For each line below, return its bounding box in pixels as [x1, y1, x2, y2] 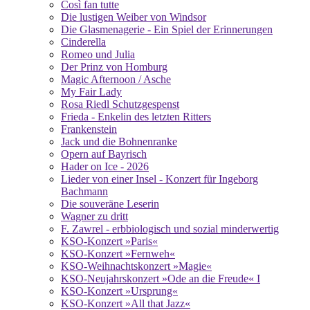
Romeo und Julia [61, 48, 135, 60]
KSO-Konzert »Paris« [61, 235, 158, 247]
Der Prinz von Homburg [61, 60, 167, 73]
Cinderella [61, 35, 106, 48]
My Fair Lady [61, 85, 122, 98]
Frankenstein [61, 122, 117, 135]
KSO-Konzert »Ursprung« [61, 284, 178, 297]
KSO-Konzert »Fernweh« [61, 247, 175, 259]
